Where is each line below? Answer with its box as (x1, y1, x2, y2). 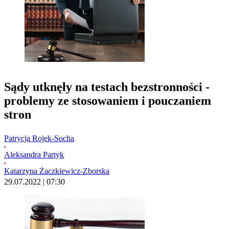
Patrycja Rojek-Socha (4, 133, 74, 143)
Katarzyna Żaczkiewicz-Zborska (4, 166, 109, 175)
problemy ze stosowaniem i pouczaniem (4, 94, 211, 107)
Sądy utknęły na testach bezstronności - (4, 80, 210, 94)
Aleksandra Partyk (4, 150, 64, 159)
